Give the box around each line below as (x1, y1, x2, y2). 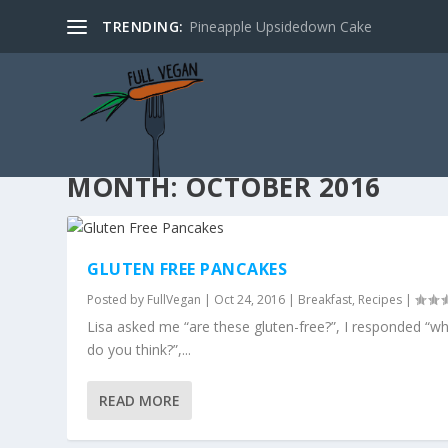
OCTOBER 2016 (184, 169, 381, 206)
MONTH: (67, 169, 185, 206)
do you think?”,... (87, 340, 192, 360)
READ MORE (99, 391, 181, 411)
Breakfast (298, 291, 353, 309)
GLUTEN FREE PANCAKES (87, 258, 288, 281)
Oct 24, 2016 (214, 291, 286, 309)
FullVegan (147, 291, 202, 309)
